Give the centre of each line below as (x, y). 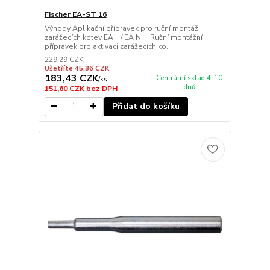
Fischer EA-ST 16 (75, 14)
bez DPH (102, 88)
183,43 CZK (71, 78)
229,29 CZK (64, 59)
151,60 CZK (65, 88)
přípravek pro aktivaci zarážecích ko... (108, 46)
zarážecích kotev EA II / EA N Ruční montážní (123, 37)
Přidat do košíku (146, 106)
